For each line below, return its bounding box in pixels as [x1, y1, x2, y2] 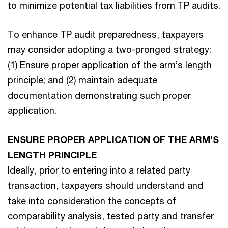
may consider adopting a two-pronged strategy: [8, 43, 211, 55]
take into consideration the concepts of [8, 194, 176, 206]
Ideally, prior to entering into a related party [8, 164, 190, 176]
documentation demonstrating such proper [8, 89, 191, 101]
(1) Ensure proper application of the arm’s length [8, 59, 212, 70]
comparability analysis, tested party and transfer [8, 210, 214, 221]
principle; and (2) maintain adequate [8, 74, 157, 85]
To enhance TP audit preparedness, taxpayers [8, 28, 204, 40]
